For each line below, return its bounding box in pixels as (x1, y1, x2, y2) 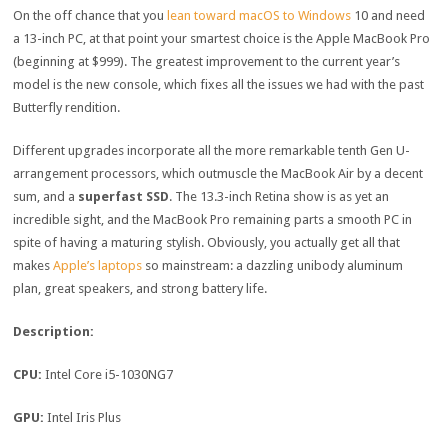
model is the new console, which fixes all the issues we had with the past (13, 76, 425, 92)
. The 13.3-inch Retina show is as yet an (169, 188, 390, 204)
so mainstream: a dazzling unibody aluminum (142, 257, 404, 273)
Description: (13, 323, 95, 339)
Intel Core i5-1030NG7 (45, 366, 174, 382)
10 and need (351, 7, 426, 23)
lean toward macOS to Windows (167, 7, 352, 23)
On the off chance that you (13, 7, 168, 23)
